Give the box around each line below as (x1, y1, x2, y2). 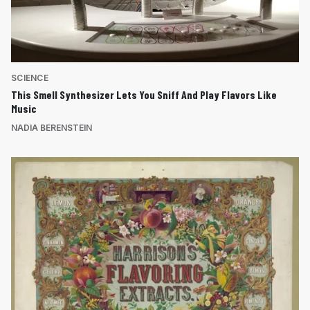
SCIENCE (11, 72, 48, 83)
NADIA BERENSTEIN (11, 122, 92, 133)
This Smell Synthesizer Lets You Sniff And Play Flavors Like (11, 87, 277, 101)
